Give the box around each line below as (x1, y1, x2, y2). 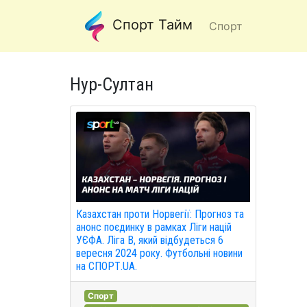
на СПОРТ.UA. (76, 260, 137, 273)
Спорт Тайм (108, 16, 193, 34)
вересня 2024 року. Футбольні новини (76, 247, 243, 260)
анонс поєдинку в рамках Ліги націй (76, 221, 232, 234)
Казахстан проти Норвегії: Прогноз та (76, 208, 244, 221)
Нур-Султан (70, 74, 153, 95)
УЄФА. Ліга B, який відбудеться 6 (76, 234, 223, 247)
